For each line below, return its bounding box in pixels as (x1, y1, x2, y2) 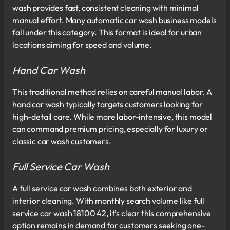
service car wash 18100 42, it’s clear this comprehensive (12, 207, 212, 218)
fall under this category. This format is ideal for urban (12, 27, 202, 37)
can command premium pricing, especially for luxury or (12, 123, 208, 134)
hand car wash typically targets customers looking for (12, 99, 203, 109)
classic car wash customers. (12, 136, 111, 146)
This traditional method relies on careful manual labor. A (12, 86, 212, 97)
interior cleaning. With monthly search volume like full (12, 195, 205, 206)
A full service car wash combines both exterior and (12, 183, 192, 194)
